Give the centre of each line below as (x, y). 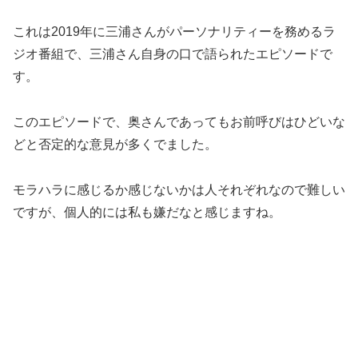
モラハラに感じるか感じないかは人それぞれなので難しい (179, 189)
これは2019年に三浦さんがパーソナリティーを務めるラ (174, 31)
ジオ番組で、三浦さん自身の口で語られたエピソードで (173, 54)
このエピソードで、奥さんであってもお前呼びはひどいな (179, 121)
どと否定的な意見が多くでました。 (115, 144)
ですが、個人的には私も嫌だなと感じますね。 (147, 212)
